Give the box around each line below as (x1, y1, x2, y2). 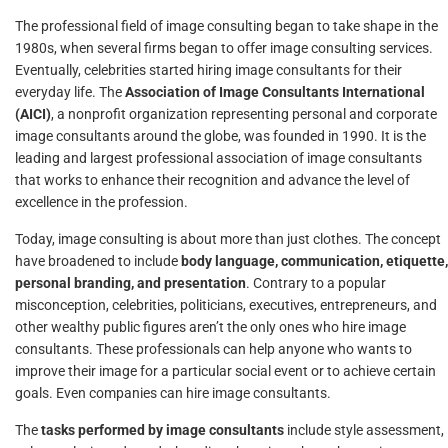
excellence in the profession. (15, 194, 188, 210)
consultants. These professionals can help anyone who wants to (15, 341, 412, 357)
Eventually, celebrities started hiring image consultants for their (15, 62, 402, 78)
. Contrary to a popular (246, 275, 386, 291)
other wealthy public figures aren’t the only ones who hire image (15, 319, 406, 335)
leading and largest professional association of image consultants (15, 150, 422, 166)
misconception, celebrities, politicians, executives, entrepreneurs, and (15, 297, 437, 313)
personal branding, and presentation (15, 275, 246, 291)
